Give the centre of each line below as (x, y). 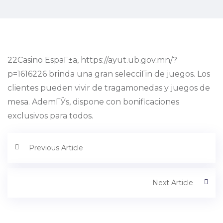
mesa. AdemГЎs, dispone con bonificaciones (93, 102)
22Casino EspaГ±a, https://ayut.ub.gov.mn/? (92, 60)
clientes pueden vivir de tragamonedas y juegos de (109, 88)
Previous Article (56, 148)
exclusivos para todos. (50, 116)
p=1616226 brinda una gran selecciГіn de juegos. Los (109, 74)
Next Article (173, 183)
